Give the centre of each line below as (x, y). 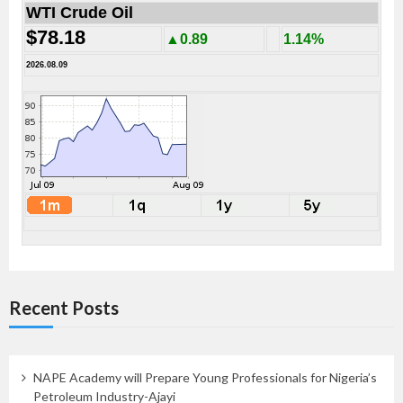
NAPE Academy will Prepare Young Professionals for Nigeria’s (205, 378)
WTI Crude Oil (80, 12)
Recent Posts (64, 307)
